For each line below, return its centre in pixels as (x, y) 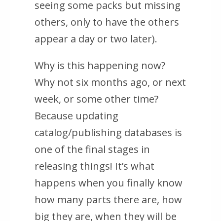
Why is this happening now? (100, 66)
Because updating (76, 116)
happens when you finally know (109, 183)
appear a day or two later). (96, 39)
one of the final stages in (92, 149)
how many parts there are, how (108, 200)
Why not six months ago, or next (110, 82)
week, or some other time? (96, 99)
